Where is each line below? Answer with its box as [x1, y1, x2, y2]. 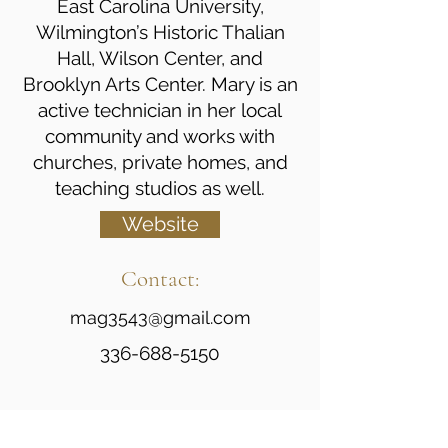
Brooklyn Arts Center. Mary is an [22, 73, 298, 95]
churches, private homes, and [32, 151, 288, 173]
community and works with [45, 125, 275, 147]
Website [121, 213, 199, 236]
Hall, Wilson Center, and [57, 47, 263, 69]
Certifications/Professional [54, 408, 266, 432]
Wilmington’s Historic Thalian [35, 21, 285, 43]
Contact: [121, 265, 199, 293]
